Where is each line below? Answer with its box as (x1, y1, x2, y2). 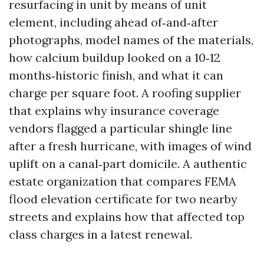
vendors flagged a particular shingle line (9, 121, 232, 136)
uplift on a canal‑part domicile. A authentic (9, 156, 247, 171)
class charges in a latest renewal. (9, 227, 192, 242)
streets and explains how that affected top (9, 209, 245, 224)
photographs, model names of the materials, (9, 32, 253, 47)
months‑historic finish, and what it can (9, 68, 223, 82)
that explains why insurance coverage (9, 103, 219, 118)
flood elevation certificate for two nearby (9, 192, 237, 206)
